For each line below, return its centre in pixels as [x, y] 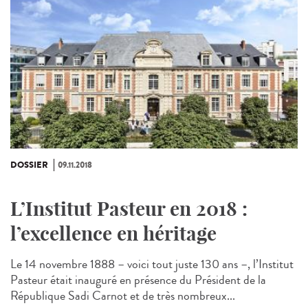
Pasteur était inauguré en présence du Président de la [138, 280]
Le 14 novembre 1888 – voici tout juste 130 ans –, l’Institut [152, 264]
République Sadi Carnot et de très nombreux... [123, 296]
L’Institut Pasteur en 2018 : [129, 209]
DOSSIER [29, 165]
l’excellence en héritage [113, 234]
